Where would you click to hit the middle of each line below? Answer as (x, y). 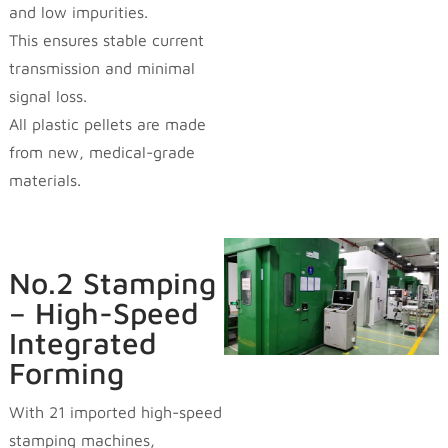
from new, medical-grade (101, 151)
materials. (44, 179)
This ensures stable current (106, 39)
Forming (66, 373)
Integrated (82, 343)
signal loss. (47, 95)
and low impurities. (78, 11)
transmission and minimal (101, 67)
